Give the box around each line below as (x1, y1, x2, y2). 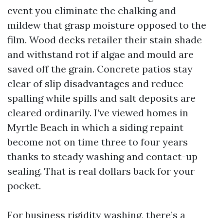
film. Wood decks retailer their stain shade (7, 34, 202, 46)
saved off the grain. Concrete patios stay (7, 63, 193, 75)
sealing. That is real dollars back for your (7, 165, 195, 177)
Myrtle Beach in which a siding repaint (7, 121, 183, 133)
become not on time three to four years (7, 136, 188, 148)
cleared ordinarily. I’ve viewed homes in (7, 107, 188, 119)
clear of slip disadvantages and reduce (7, 77, 183, 90)
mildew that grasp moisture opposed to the (7, 19, 206, 31)
